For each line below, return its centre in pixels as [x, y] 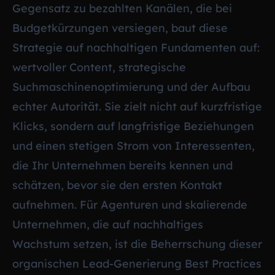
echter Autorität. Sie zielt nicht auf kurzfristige [137, 106]
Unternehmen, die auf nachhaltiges [108, 224]
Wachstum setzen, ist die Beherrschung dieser [137, 244]
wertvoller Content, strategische [99, 67]
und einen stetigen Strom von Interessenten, [134, 145]
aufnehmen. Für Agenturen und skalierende [130, 204]
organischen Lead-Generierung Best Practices [137, 263]
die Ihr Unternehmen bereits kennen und [122, 165]
